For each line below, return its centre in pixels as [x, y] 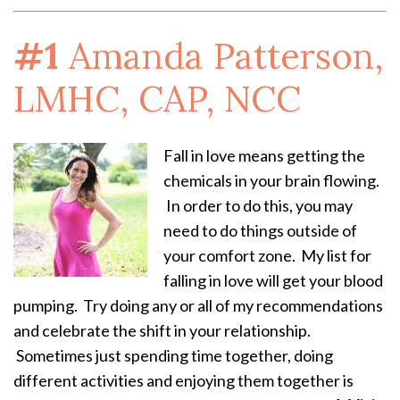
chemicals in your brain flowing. [271, 181]
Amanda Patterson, [226, 56]
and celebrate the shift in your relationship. [162, 331]
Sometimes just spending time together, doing [173, 356]
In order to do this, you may [258, 206]
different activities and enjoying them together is [183, 381]
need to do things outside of [260, 231]
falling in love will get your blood [273, 281]
